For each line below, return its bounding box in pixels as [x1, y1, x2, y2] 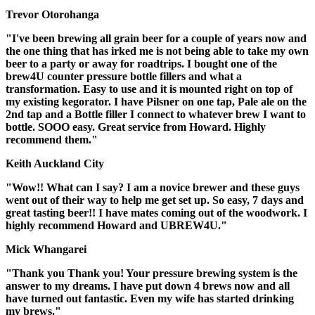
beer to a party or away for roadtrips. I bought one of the [6, 57, 277, 70]
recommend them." [6, 133, 98, 146]
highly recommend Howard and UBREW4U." [6, 219, 227, 231]
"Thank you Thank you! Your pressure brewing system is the [6, 266, 297, 279]
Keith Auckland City [6, 157, 104, 169]
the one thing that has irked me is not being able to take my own [6, 44, 309, 57]
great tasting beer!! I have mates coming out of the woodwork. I [6, 206, 307, 219]
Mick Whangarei [6, 243, 86, 255]
